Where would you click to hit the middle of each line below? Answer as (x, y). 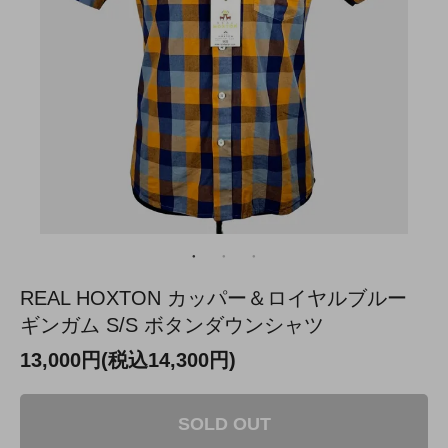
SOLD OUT (224, 423)
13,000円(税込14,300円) (128, 359)
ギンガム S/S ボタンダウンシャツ (172, 324)
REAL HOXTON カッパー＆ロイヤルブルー (213, 297)
